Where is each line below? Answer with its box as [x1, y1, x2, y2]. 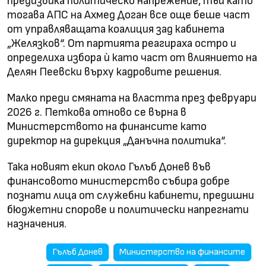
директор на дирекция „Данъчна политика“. [7, 134, 226, 148]
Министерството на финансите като [7, 119, 207, 134]
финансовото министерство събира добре [7, 174, 230, 188]
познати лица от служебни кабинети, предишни [7, 188, 254, 202]
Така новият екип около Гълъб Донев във [7, 160, 211, 174]
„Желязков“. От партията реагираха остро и [7, 36, 236, 50]
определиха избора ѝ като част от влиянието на [7, 50, 257, 65]
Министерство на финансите [119, 246, 245, 258]
